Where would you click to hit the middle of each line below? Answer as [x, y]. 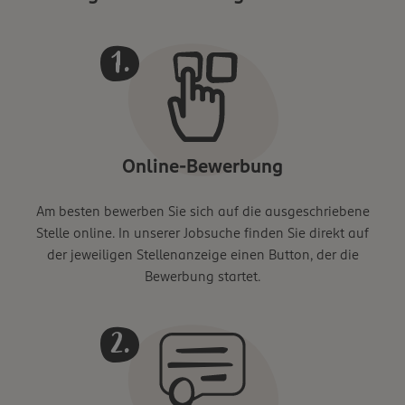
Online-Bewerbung [202, 167]
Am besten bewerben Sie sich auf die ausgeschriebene [202, 212]
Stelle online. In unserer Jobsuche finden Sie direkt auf [202, 233]
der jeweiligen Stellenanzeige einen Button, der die [202, 255]
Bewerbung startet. [202, 277]
